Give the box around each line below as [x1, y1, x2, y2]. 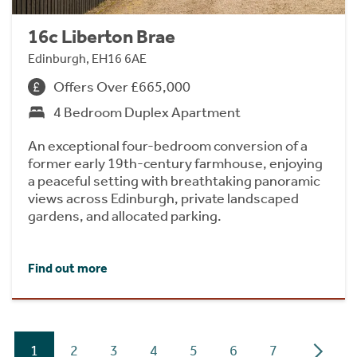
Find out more [28, 260, 108, 276]
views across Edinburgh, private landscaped [28, 190, 299, 207]
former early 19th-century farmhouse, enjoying [28, 155, 323, 172]
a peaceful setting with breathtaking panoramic [28, 172, 320, 190]
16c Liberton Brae [28, 25, 175, 48]
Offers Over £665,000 [53, 78, 190, 96]
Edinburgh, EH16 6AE [28, 51, 147, 66]
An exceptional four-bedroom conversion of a [28, 137, 308, 155]
